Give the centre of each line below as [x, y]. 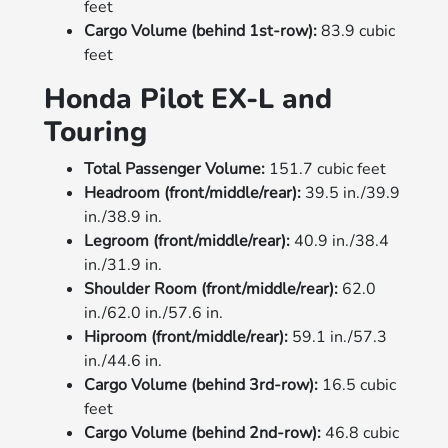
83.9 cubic [356, 30]
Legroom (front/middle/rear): [189, 240]
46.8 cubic [360, 432]
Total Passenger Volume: [175, 168]
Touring [96, 131]
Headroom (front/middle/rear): [193, 192]
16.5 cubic [357, 384]
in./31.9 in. [123, 264]
